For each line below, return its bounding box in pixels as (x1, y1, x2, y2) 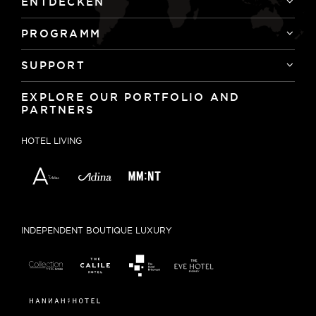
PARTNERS (21, 104, 95, 116)
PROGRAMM (21, 28, 101, 39)
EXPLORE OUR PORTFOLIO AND (21, 91, 241, 103)
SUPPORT (21, 59, 85, 71)
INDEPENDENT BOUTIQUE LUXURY (21, 226, 172, 236)
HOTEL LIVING (21, 136, 82, 145)
